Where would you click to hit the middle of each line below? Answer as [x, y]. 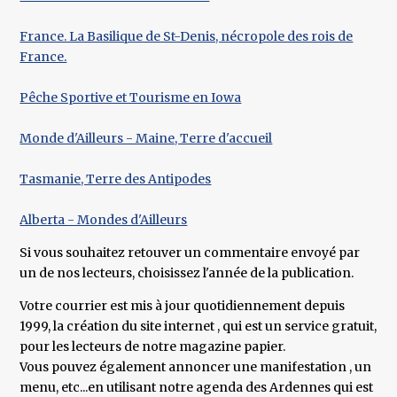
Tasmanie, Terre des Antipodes [116, 179]
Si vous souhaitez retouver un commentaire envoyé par [190, 253]
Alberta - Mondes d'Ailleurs [104, 220]
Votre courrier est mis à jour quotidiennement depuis [183, 306]
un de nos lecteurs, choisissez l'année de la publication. [187, 273]
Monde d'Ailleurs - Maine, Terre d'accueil [146, 139]
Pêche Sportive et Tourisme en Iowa [131, 98]
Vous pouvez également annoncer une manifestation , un [196, 367]
